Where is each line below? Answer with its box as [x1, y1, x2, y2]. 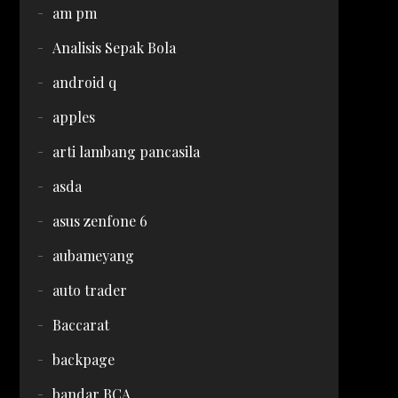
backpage [52, 350, 115, 369]
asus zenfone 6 [52, 211, 147, 230]
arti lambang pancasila [52, 142, 200, 161]
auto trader [52, 281, 127, 299]
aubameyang [52, 246, 134, 265]
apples [52, 107, 95, 126]
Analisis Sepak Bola [52, 38, 176, 57]
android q [52, 73, 116, 92]
